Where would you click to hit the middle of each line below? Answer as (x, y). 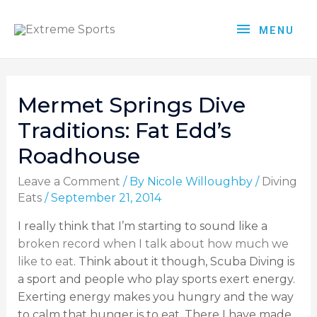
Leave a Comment (69, 182)
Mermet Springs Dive (131, 105)
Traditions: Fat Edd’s (124, 131)
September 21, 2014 (106, 198)
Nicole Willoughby (200, 182)
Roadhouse (79, 156)
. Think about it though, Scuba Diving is (184, 262)
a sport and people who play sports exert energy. (156, 279)
